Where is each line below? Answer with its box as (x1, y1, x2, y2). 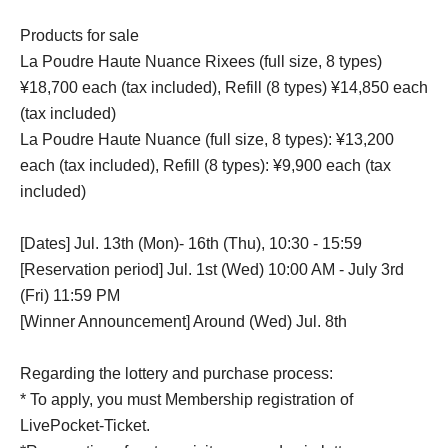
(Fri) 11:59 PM (20, 286, 120, 304)
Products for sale (20, 26, 139, 44)
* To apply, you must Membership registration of (20, 390, 353, 408)
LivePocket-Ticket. (20, 416, 150, 434)
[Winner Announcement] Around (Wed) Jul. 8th (20, 312, 347, 330)
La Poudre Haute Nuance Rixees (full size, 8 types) (20, 52, 382, 70)
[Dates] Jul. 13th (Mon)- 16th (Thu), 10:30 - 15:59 (20, 234, 362, 252)
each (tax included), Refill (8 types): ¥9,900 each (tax (20, 156, 391, 174)
